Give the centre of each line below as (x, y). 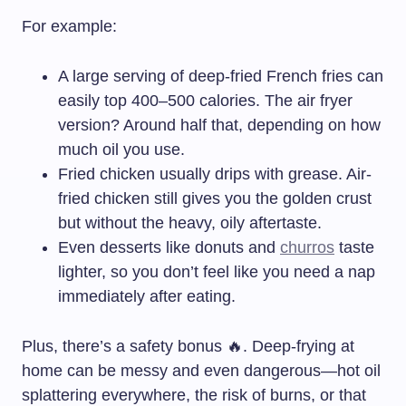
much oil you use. (121, 149)
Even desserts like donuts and (169, 247)
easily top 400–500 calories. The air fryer (205, 100)
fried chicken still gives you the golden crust (215, 198)
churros (307, 247)
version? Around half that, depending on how (219, 125)
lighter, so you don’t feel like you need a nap (217, 271)
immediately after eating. (147, 296)
